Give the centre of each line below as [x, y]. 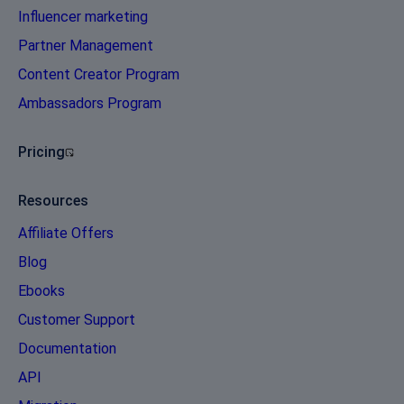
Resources [53, 201]
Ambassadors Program [90, 103]
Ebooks [41, 291]
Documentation [67, 349]
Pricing [41, 152]
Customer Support [77, 320]
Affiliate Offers [66, 233]
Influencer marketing [83, 17]
